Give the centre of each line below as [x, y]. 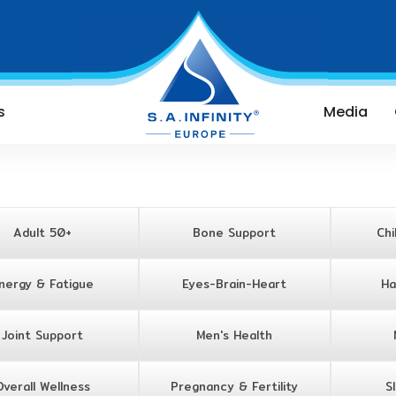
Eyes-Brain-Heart [235, 284]
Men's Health [235, 335]
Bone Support [235, 232]
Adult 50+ [42, 232]
